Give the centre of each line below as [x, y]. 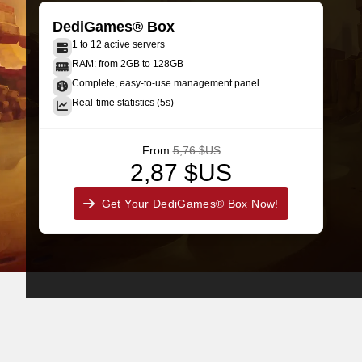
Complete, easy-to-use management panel [166, 83]
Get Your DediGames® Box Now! [190, 204]
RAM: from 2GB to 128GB [128, 64]
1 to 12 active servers [118, 44]
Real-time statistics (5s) [123, 103]
